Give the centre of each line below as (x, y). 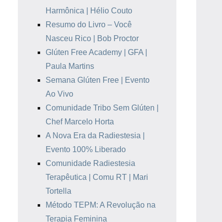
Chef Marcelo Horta (80, 122)
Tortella (58, 191)
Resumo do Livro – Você (89, 25)
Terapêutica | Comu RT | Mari (97, 177)
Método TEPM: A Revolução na (101, 205)
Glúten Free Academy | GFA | (96, 52)
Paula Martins (70, 66)
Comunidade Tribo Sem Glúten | (102, 108)
